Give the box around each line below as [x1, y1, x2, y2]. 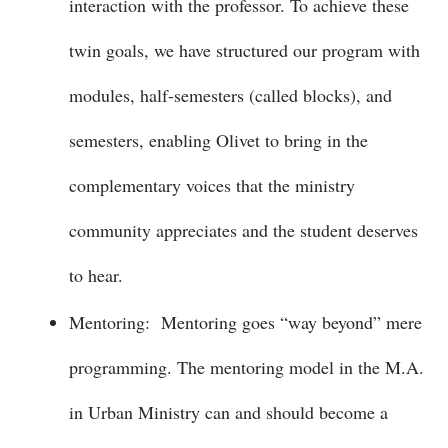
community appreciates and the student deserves [69, 218, 418, 242]
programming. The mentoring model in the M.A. [69, 355, 424, 379]
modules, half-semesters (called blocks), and [69, 83, 392, 107]
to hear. [69, 263, 123, 287]
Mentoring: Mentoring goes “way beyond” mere [69, 310, 422, 334]
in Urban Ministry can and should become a [69, 400, 388, 424]
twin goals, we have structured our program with [69, 38, 420, 62]
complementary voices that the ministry [69, 173, 355, 197]
